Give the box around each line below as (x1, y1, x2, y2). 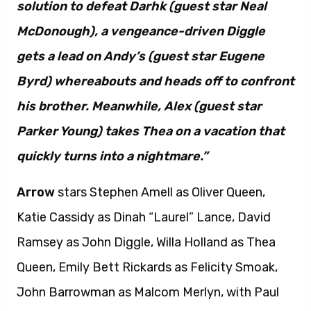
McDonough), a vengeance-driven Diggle (17, 24, 265, 39)
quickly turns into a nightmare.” (17, 149, 208, 164)
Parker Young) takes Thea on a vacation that (17, 124, 285, 139)
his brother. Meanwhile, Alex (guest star (17, 99, 262, 114)
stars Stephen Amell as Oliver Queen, (55, 185, 265, 200)
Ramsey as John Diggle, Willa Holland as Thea (17, 235, 276, 250)
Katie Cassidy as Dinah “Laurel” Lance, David (17, 210, 271, 225)
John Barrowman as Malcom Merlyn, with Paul (17, 285, 279, 300)
